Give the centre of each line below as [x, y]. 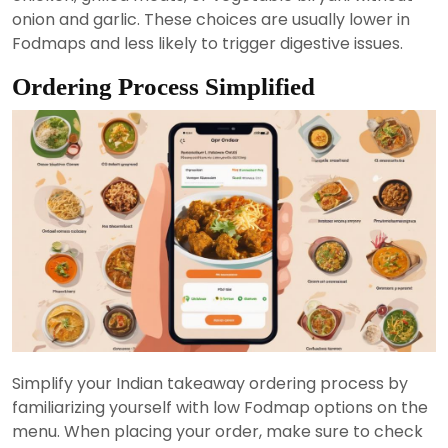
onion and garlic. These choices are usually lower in [211, 19]
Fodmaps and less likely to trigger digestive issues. [207, 43]
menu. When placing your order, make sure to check [217, 432]
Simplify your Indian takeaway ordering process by [210, 384]
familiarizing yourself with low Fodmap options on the [220, 408]
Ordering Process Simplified [163, 86]
